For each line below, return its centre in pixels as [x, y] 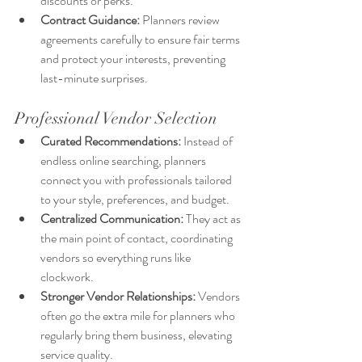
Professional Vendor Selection [116, 119]
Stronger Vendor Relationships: [118, 297]
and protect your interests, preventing [134, 59]
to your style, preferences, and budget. [135, 200]
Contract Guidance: [90, 20]
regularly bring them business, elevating [137, 335]
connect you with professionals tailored [137, 180]
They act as [215, 219]
